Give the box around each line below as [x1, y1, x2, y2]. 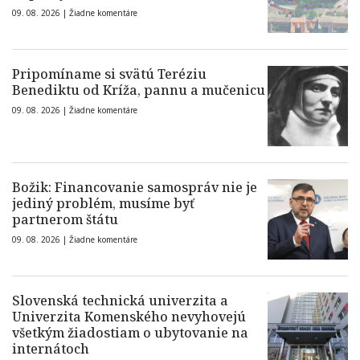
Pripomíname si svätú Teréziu [12, 65, 207, 84]
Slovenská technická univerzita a [12, 292, 228, 310]
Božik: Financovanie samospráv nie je [12, 178, 257, 197]
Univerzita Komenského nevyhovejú [12, 308, 246, 326]
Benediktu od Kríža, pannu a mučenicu [12, 81, 265, 100]
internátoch [12, 340, 89, 358]
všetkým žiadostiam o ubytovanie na [12, 324, 248, 342]
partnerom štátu [12, 211, 118, 229]
